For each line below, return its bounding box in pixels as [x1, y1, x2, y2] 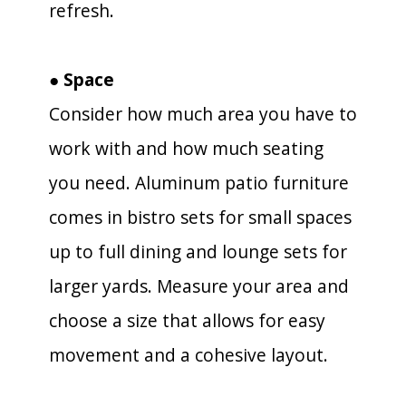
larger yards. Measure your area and [49, 274, 349, 298]
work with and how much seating [49, 136, 324, 160]
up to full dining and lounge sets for [49, 239, 347, 264]
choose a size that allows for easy [49, 308, 325, 333]
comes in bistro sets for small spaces [49, 205, 352, 229]
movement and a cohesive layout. [49, 343, 328, 367]
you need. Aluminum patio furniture [49, 170, 349, 195]
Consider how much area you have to [49, 101, 357, 126]
